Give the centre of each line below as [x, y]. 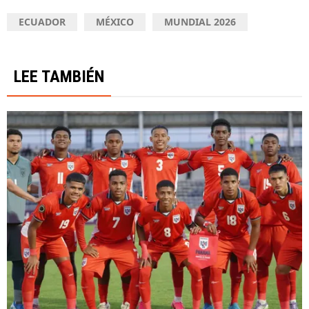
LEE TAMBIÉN [59, 77]
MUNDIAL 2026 [200, 22]
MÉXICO [115, 22]
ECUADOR [42, 22]
